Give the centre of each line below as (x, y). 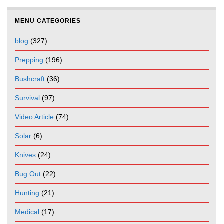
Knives (25, 155)
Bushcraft (30, 79)
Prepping (29, 60)
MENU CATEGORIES (48, 21)
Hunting (27, 193)
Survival (27, 98)
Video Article (34, 117)
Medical (27, 212)
